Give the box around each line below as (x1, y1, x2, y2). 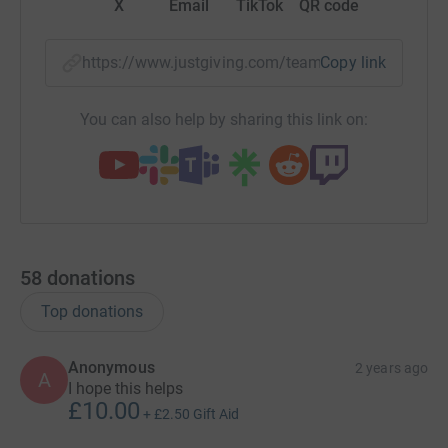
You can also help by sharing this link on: (80, 110, 368, 129)
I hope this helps (68, 379, 183, 398)
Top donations (41, 302, 143, 321)
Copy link (320, 53, 386, 72)
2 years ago (355, 360, 428, 376)
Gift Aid (193, 406, 239, 422)
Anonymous (68, 358, 155, 377)
